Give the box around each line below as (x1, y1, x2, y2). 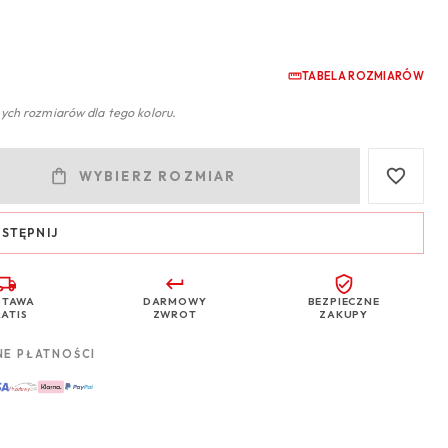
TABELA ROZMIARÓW (302, 69, 424, 84)
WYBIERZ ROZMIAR (78, 168, 237, 185)
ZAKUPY (319, 306, 368, 321)
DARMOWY (142, 293, 207, 308)
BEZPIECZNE (307, 293, 380, 308)
